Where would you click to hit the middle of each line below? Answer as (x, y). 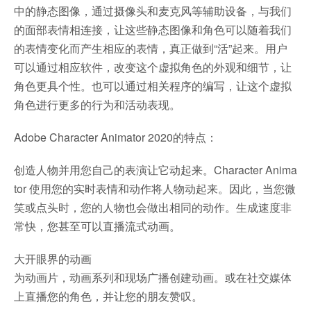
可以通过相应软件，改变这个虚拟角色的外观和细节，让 (153, 67)
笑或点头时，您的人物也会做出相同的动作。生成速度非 (153, 207)
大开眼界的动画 (53, 259)
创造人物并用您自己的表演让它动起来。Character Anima (155, 170)
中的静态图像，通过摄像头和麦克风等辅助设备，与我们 (153, 11)
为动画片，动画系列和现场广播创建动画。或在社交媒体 (153, 277)
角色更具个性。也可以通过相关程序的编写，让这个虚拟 (153, 86)
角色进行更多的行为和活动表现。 (97, 104)
